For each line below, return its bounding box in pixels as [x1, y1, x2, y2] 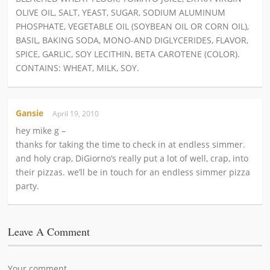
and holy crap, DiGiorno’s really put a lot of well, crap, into [16, 152, 249, 164]
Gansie [16, 107, 44, 119]
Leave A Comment [8, 224, 90, 239]
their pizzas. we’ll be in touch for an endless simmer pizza [16, 166, 251, 178]
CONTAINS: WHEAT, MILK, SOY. [16, 62, 140, 74]
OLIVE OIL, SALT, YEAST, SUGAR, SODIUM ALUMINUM [16, 7, 226, 19]
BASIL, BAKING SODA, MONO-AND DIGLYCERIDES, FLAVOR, [16, 34, 249, 46]
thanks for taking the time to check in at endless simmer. [16, 138, 246, 150]
